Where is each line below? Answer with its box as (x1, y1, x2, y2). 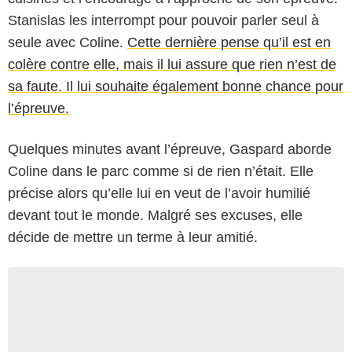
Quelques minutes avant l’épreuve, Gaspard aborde (8, 141, 332, 157)
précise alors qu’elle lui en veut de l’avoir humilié (8, 185, 310, 201)
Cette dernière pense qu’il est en (127, 34, 331, 50)
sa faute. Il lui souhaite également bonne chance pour (8, 78, 343, 94)
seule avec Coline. (8, 34, 127, 50)
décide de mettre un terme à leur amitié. (8, 229, 258, 245)
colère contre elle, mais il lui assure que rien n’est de (8, 56, 336, 72)
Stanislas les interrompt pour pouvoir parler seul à (8, 12, 319, 28)
